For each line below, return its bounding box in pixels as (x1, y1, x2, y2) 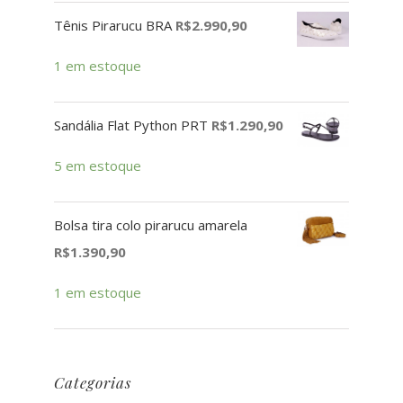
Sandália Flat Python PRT (54, 116, 208, 135)
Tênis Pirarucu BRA (54, 16, 172, 35)
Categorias (54, 372, 131, 393)
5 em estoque (54, 157, 141, 175)
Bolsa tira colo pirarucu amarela (54, 216, 247, 235)
